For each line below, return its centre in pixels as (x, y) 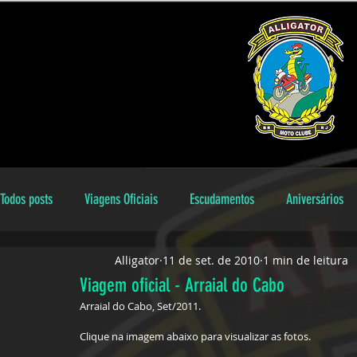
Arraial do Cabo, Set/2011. (140, 306)
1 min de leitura (306, 260)
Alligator (137, 260)
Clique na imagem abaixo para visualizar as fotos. (195, 336)
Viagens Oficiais (121, 199)
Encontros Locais (70, 263)
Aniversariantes (175, 263)
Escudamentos (222, 199)
